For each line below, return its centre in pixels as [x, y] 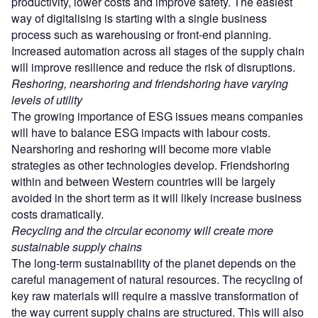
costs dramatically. [57, 214]
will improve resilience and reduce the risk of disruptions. [153, 67]
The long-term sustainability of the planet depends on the [154, 263]
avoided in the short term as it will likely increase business [157, 197]
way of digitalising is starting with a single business [139, 18]
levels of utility [47, 99]
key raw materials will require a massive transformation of [155, 295]
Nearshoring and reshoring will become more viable [141, 148]
